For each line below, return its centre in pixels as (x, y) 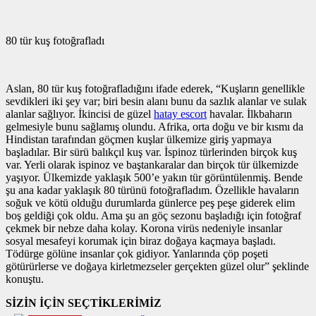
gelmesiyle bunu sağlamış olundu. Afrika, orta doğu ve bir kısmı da (154, 126)
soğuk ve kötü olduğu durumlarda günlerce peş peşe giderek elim (150, 202)
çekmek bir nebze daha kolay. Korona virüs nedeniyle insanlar (144, 228)
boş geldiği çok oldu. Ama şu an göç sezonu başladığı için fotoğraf (153, 215)
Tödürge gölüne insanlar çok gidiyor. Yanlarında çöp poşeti (137, 253)
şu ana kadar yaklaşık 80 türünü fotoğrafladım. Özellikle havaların (152, 190)
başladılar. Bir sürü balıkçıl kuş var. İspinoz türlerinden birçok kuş (151, 152)
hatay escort (180, 114)
